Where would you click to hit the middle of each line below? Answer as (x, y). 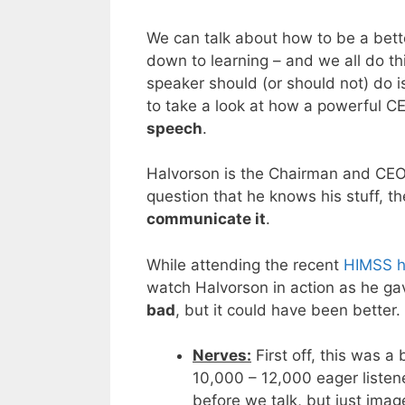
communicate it (206, 219)
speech (174, 128)
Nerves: (222, 356)
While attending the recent (245, 264)
